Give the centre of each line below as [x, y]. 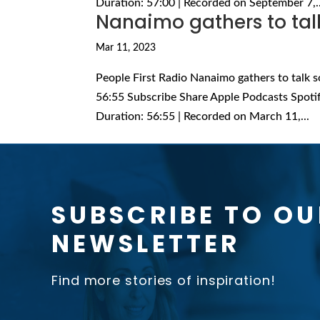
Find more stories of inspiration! [164, 280]
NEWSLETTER [146, 243]
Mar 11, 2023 [126, 47]
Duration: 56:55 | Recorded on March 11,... [203, 116]
